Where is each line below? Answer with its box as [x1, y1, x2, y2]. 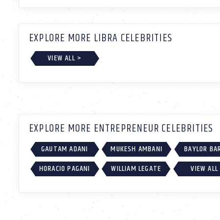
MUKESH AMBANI [110, 143, 163, 156]
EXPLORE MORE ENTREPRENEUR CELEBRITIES [29, 120, 214, 137]
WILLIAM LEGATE [111, 162, 162, 175]
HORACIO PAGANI [39, 162, 90, 175]
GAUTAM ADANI [41, 143, 88, 156]
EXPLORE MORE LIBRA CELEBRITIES [29, 29, 172, 47]
